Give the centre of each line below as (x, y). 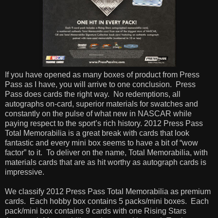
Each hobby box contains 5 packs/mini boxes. (108, 201)
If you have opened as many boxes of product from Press (102, 74)
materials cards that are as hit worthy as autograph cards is (106, 162)
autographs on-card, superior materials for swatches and (101, 104)
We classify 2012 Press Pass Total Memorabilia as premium (108, 191)
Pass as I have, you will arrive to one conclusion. (88, 84)
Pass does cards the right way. (57, 94)
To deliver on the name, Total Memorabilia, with (127, 152)
